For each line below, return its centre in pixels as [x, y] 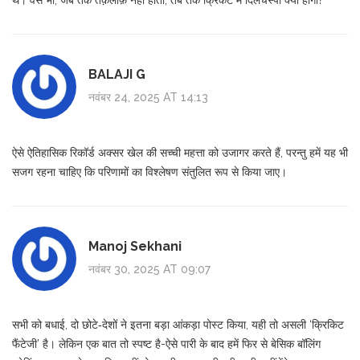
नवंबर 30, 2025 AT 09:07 [149, 270]
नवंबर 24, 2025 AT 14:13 [148, 98]
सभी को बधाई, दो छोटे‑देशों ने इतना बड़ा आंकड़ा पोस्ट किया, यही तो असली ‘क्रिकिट [178, 324]
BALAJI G [117, 75]
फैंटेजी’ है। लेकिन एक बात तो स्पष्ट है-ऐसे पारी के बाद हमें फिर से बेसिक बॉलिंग [166, 344]
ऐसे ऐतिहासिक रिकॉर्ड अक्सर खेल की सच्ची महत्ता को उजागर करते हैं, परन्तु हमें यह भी [180, 152]
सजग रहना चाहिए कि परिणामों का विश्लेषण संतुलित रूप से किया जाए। [149, 172]
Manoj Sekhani [135, 247]
